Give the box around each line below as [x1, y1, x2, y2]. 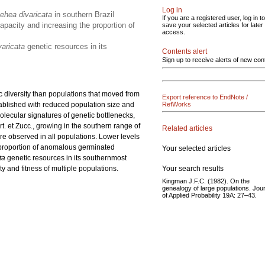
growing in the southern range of [36, 122, 140, 130]
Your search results [162, 164, 224, 173]
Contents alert [162, 47, 207, 56]
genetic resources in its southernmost [5, 154, 127, 162]
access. [162, 28, 185, 35]
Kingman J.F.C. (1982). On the [162, 177, 250, 185]
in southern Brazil [52, 10, 114, 19]
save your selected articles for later [162, 21, 263, 28]
